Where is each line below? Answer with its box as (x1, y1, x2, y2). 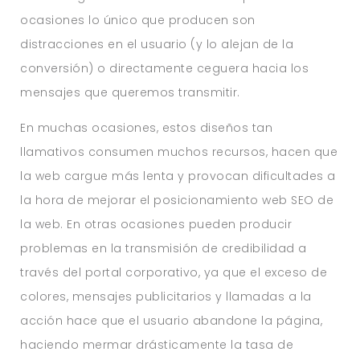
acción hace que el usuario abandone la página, (20, 312, 323, 329)
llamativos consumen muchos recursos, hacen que (20, 143, 338, 160)
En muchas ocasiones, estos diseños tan (20, 119, 273, 136)
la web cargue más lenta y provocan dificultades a (20, 167, 336, 184)
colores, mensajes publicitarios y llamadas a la (20, 288, 312, 305)
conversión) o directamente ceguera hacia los (20, 59, 309, 76)
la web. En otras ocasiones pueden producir (20, 215, 292, 232)
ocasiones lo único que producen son (20, 11, 256, 28)
